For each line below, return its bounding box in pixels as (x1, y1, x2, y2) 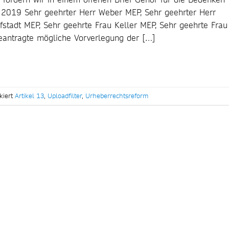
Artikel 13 (15, 91, 44, 101)
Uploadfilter (48, 91, 82, 101)
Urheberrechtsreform (85, 91, 148, 101)
